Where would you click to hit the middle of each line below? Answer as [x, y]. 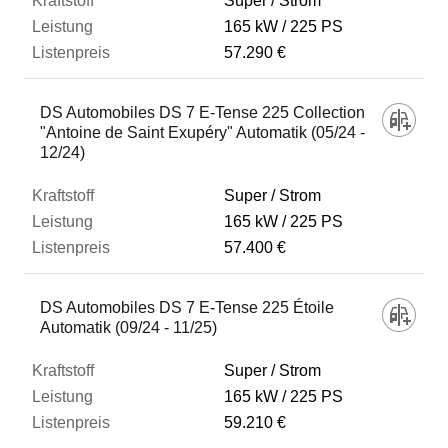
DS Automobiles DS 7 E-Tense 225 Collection [202, 112]
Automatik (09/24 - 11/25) [128, 327]
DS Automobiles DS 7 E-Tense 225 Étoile [187, 307]
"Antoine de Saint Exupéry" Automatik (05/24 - [202, 132]
